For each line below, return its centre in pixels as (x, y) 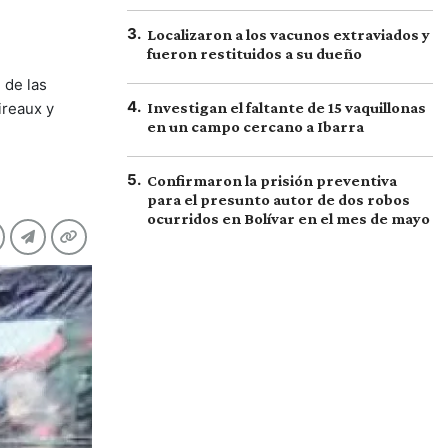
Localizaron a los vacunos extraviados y (288, 34)
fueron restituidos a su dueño (254, 53)
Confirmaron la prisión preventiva (272, 180)
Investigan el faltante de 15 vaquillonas (286, 107)
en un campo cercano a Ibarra (255, 126)
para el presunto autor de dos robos (278, 199)
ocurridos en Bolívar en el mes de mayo (288, 218)
